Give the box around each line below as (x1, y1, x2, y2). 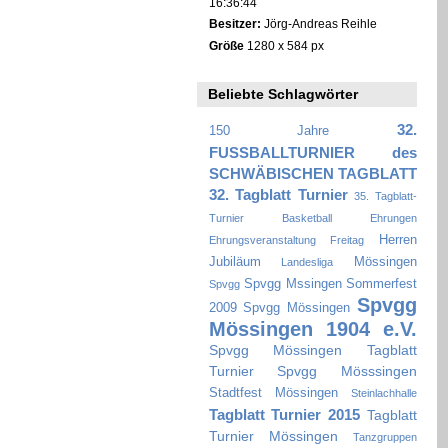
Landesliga (281, 255, 334, 268)
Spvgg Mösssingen (277, 362, 417, 379)
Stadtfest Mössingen (208, 385, 338, 400)
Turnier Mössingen (208, 427, 338, 444)
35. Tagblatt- (354, 189, 417, 202)
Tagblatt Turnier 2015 (208, 405, 361, 423)
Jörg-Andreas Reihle (260, 17, 377, 31)
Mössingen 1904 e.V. (208, 317, 417, 340)
